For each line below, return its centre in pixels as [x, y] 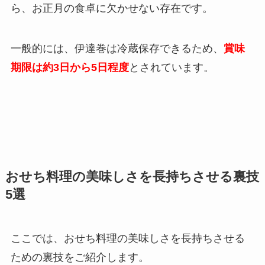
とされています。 [171, 68]
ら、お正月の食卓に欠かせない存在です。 [112, 9]
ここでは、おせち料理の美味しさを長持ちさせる [127, 239]
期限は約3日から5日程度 [70, 68]
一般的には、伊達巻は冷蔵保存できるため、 [117, 49]
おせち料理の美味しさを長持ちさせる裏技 [132, 177]
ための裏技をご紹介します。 [80, 258]
